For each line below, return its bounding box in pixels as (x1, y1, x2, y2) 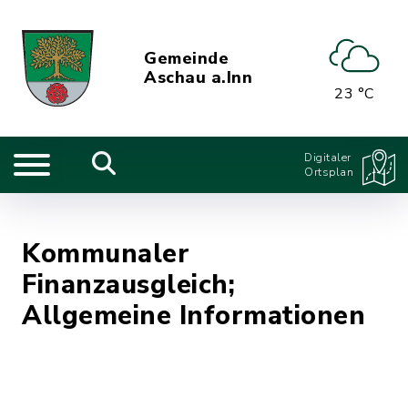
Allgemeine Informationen (22, 298, 365, 333)
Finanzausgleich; (22, 267, 235, 302)
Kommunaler (22, 236, 189, 271)
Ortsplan (304, 165, 353, 179)
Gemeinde (144, 47, 229, 69)
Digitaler (304, 150, 352, 165)
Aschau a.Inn (144, 66, 253, 88)
